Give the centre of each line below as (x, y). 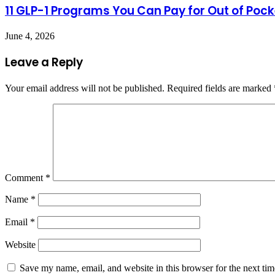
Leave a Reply (44, 62)
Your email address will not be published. (85, 88)
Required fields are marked (220, 88)
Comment (25, 177)
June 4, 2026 (30, 36)
